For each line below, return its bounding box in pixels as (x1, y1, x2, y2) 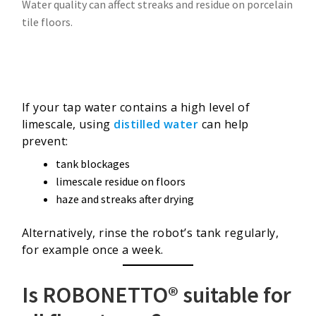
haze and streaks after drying (56, 191, 194, 206)
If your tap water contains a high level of (22, 99, 250, 115)
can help (198, 116, 249, 132)
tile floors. (22, 14, 73, 29)
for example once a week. (22, 241, 164, 257)
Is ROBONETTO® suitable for (22, 281, 291, 310)
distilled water (114, 116, 199, 132)
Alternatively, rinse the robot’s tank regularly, (22, 224, 279, 241)
